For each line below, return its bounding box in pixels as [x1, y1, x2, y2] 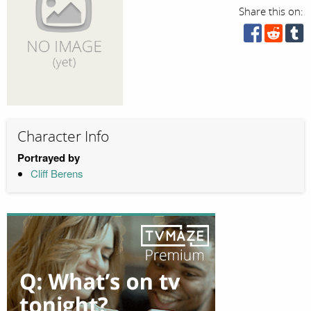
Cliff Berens [30, 165, 83, 180]
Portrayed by [17, 149, 80, 165]
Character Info [17, 128, 109, 146]
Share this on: [239, 6, 304, 18]
